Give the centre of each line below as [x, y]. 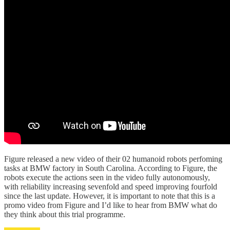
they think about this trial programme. [65, 215]
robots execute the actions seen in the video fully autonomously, [107, 178]
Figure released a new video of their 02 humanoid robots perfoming [113, 159]
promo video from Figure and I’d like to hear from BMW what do [111, 205]
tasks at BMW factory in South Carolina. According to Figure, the [111, 168]
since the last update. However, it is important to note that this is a [110, 196]
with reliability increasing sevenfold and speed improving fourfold [111, 187]
